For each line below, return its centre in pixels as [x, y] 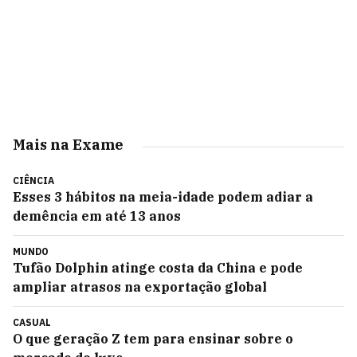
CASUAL [32, 322]
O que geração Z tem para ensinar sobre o [153, 339]
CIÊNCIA [33, 180]
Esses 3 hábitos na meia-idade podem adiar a [163, 197]
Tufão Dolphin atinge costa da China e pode [158, 268]
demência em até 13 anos [97, 216]
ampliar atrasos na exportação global [140, 287]
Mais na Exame [68, 145]
